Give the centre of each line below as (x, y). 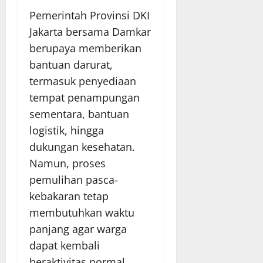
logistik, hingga (67, 130)
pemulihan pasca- (74, 179)
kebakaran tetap (69, 196)
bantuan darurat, (71, 64)
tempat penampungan (85, 97)
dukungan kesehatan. (82, 146)
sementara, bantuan (79, 114)
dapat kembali (65, 245)
